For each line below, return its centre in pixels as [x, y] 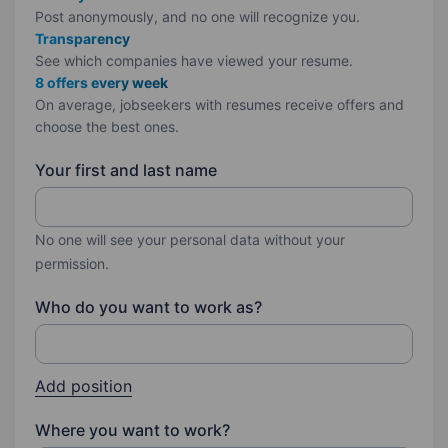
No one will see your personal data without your [190, 239]
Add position [83, 386]
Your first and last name [126, 170]
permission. [72, 263]
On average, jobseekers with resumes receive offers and [219, 104]
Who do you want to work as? [148, 307]
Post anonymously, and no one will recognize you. [197, 16]
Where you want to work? [132, 430]
